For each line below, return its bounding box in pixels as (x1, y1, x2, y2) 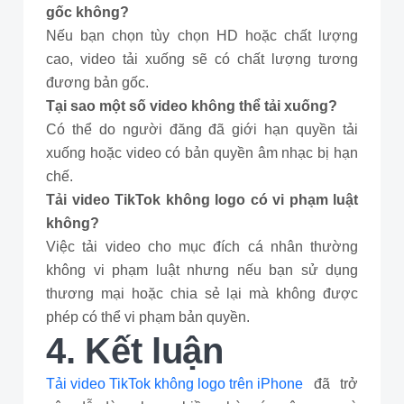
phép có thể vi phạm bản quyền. (46, 309, 250, 325)
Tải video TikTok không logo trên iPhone (46, 376, 303, 391)
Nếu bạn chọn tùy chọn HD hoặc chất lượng (46, 28, 358, 43)
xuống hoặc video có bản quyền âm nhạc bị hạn (46, 145, 358, 161)
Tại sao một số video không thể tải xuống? (46, 98, 337, 114)
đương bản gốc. (46, 75, 149, 90)
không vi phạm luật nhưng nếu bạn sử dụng (46, 262, 358, 278)
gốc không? (46, 5, 129, 20)
